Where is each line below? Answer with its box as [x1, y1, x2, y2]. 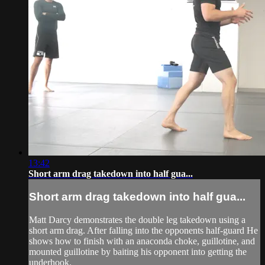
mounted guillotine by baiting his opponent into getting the [29, 247, 247, 257]
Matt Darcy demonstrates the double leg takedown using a [29, 215, 245, 225]
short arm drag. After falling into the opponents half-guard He [29, 225, 258, 236]
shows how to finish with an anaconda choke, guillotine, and [29, 236, 255, 247]
